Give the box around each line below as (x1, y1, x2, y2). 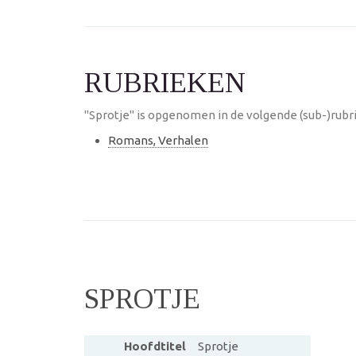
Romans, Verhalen (108, 133, 208, 147)
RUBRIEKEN (84, 67, 246, 99)
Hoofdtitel (123, 339, 186, 353)
